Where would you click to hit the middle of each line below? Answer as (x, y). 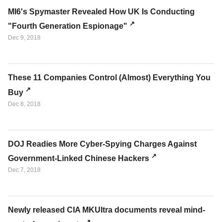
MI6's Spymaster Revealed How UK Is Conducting (101, 12)
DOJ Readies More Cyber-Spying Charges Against (102, 144)
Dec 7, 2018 (24, 170)
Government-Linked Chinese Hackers (79, 159)
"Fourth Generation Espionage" (68, 26)
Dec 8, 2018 (24, 104)
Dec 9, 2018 (24, 38)
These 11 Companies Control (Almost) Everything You (109, 78)
